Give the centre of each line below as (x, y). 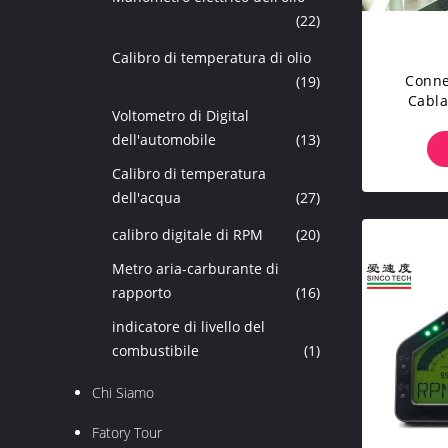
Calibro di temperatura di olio (211, 57)
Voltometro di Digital (180, 115)
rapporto (141, 292)
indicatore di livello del (188, 326)
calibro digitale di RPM (187, 234)
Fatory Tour (127, 432)
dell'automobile (164, 139)
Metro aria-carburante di (195, 268)
